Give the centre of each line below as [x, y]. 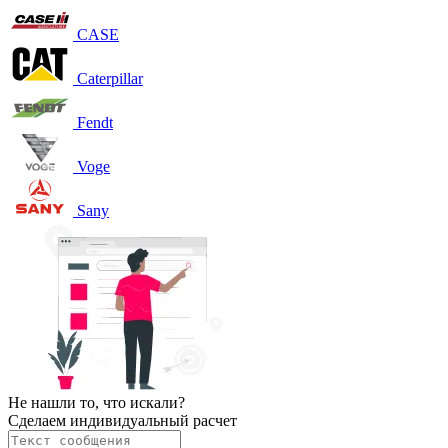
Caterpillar [110, 79]
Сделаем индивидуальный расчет [122, 421]
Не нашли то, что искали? [96, 403]
